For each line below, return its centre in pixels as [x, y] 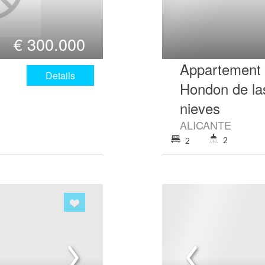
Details [60, 75]
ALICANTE [206, 125]
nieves [200, 108]
